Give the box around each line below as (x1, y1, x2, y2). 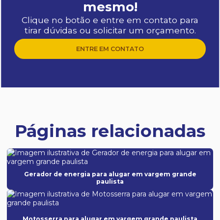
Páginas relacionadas (15, 120, 205, 141)
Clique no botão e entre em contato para (22, 14, 198, 25)
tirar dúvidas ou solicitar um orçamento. (24, 25, 196, 35)
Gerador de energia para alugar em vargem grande (24, 170, 196, 178)
